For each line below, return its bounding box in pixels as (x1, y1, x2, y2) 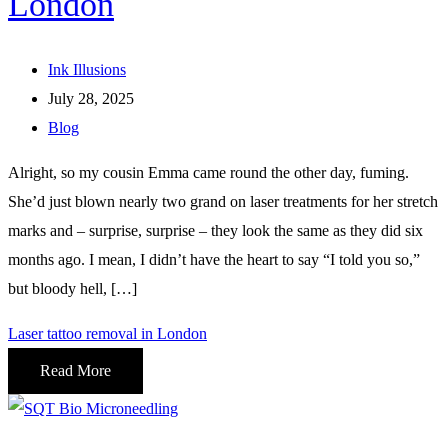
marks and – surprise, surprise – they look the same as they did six (8, 222, 423, 240)
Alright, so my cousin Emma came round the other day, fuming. (8, 164, 409, 182)
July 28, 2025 (48, 90, 134, 108)
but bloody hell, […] (8, 280, 137, 298)
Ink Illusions (48, 61, 126, 79)
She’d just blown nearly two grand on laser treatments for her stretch (8, 193, 438, 211)
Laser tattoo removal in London (8, 325, 207, 343)
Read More (40, 362, 111, 380)
